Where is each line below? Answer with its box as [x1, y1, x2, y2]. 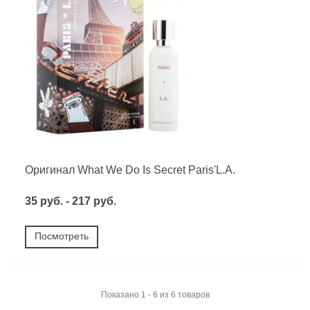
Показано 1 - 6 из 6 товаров [100, 290, 210, 300]
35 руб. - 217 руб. [25, 195, 116, 208]
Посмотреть [35, 230, 89, 242]
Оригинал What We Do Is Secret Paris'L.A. [25, 164, 235, 176]
